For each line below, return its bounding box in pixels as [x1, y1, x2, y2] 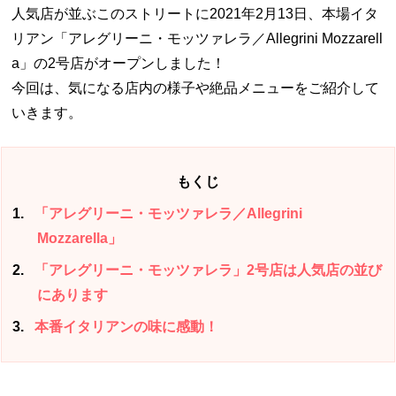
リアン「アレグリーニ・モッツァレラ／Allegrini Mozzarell [11, 30, 384, 46]
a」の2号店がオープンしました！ [11, 55, 226, 71]
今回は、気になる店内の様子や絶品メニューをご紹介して [11, 80, 380, 95]
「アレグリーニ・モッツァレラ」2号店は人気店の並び [31, 262, 383, 278]
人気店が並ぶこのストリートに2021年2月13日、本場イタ [11, 5, 379, 21]
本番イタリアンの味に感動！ [31, 318, 219, 334]
